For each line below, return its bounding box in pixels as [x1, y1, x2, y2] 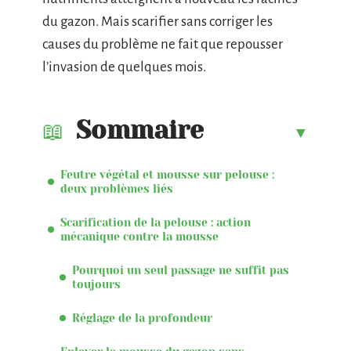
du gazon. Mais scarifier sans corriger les [42, 14, 273, 29]
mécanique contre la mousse [60, 230, 219, 243]
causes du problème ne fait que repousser [42, 37, 283, 52]
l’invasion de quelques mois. [42, 60, 206, 74]
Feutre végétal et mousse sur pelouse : [60, 168, 274, 181]
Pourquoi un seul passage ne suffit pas [72, 263, 289, 277]
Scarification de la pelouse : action [60, 215, 251, 229]
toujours [72, 277, 121, 291]
